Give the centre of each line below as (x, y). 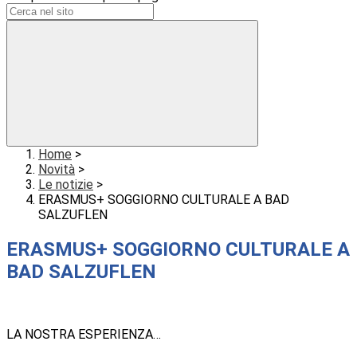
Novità (57, 170)
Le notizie (66, 185)
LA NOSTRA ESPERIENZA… (84, 335)
